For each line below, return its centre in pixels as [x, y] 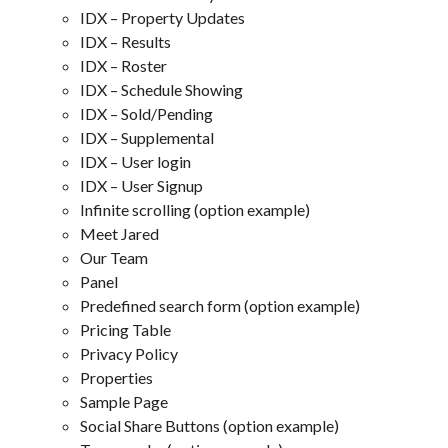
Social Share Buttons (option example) [209, 425]
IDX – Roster [123, 65]
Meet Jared [119, 233]
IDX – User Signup [141, 185]
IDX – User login [135, 161]
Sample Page [124, 401]
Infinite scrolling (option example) [195, 209]
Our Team [114, 257]
